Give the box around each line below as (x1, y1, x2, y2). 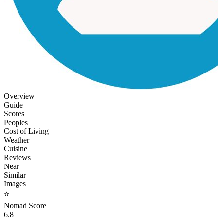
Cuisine (4, 144, 27, 153)
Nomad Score (4, 201, 46, 210)
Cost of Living (4, 127, 49, 135)
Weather (4, 135, 29, 144)
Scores (4, 109, 24, 118)
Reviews (4, 153, 31, 162)
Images (4, 179, 26, 188)
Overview (4, 91, 35, 100)
